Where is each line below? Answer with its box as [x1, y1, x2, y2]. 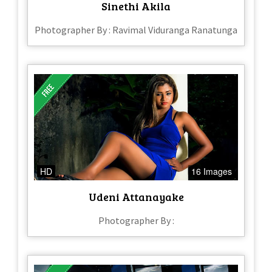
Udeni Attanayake [88, 189, 184, 205]
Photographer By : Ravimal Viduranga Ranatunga [35, 23, 237, 36]
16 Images [191, 165, 232, 178]
